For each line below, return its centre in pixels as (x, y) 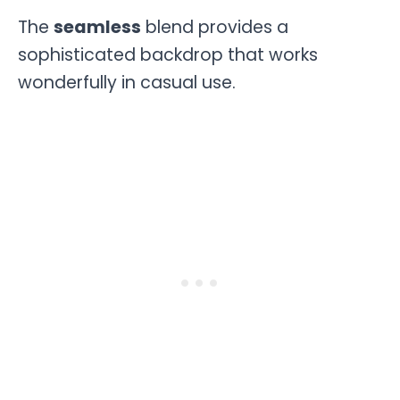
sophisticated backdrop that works (168, 55)
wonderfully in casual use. (127, 83)
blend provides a (215, 28)
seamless (97, 28)
